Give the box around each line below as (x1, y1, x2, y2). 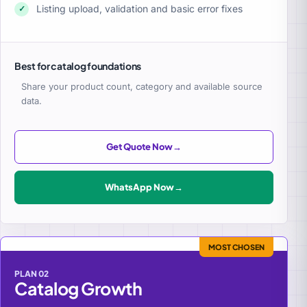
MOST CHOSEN (208, 242, 265, 251)
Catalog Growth (14, 277, 142, 299)
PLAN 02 (14, 268, 49, 279)
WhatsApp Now (105, 181, 174, 193)
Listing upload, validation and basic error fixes (36, 2, 243, 14)
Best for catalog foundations (14, 59, 142, 72)
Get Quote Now (106, 140, 173, 152)
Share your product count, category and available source (21, 80, 262, 92)
